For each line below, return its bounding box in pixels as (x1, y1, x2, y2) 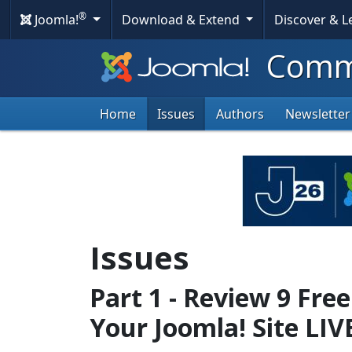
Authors (216, 105, 264, 123)
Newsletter (285, 105, 350, 123)
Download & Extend (121, 11, 243, 28)
